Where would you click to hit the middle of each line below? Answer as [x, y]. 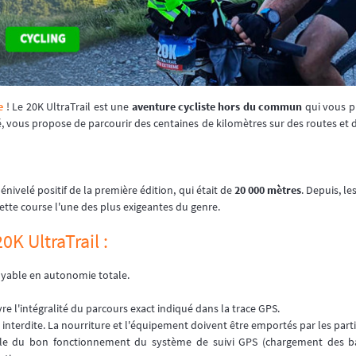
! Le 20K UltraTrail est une [68, 106]
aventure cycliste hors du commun [217, 106]
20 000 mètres [268, 190]
